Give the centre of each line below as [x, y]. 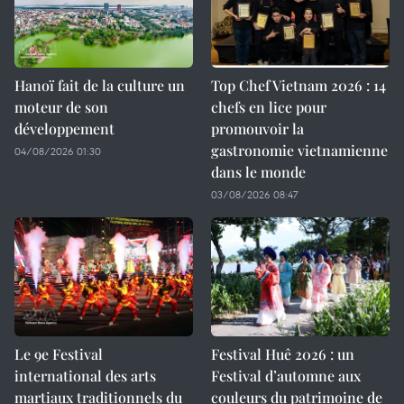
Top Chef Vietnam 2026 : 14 [298, 85]
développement [64, 129]
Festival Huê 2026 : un [283, 354]
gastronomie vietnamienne [299, 150]
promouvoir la [257, 129]
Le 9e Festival [59, 354]
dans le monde [258, 172]
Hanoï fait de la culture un [100, 85]
